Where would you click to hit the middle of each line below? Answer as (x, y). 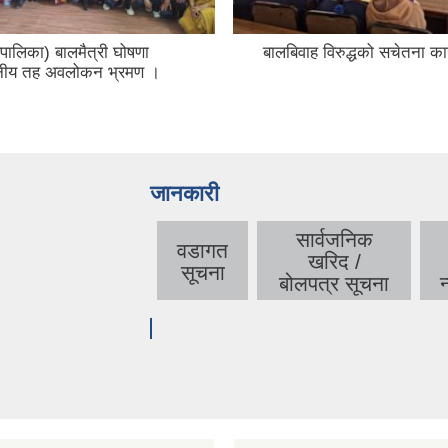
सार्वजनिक (334, 239)
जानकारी (184, 193)
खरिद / (334, 261)
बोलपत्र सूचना (334, 283)
